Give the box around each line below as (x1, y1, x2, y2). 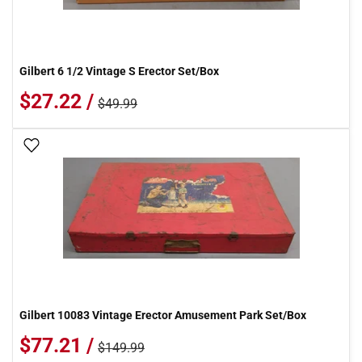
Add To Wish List (46, 140, 128, 153)
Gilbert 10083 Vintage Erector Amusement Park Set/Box (19, 309, 306, 322)
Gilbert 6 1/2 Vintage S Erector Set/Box (19, 65, 219, 78)
